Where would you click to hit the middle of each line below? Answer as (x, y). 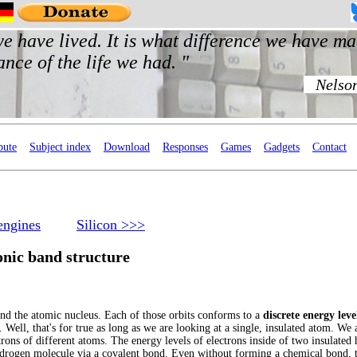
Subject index (60, 147)
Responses (185, 147)
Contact (330, 147)
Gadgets (282, 147)
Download (127, 147)
